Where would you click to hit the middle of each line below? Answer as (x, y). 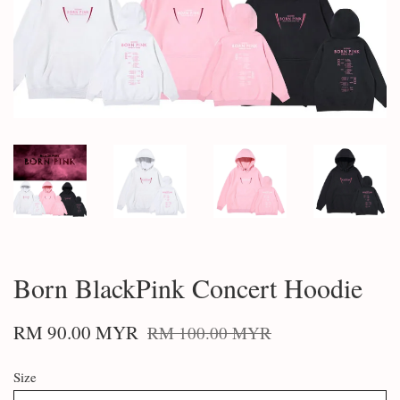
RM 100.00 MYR (209, 333)
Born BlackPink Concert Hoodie (188, 287)
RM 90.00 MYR (76, 332)
